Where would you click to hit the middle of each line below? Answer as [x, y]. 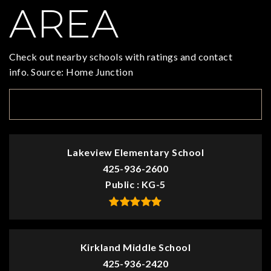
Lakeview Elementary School [135, 152]
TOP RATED [54, 104]
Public [121, 184]
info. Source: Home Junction [71, 72]
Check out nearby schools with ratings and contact [121, 57]
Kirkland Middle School [135, 247]
